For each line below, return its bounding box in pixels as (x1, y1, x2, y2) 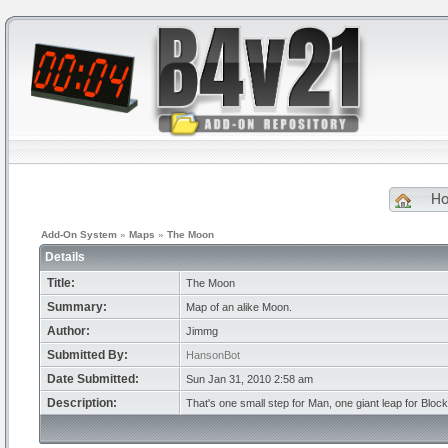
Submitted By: (47, 348, 128, 362)
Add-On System (41, 229, 117, 240)
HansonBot (186, 349, 240, 361)
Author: (47, 324, 90, 338)
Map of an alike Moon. (186, 301, 292, 313)
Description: (47, 396, 117, 410)
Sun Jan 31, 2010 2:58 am (186, 373, 313, 385)
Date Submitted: (47, 372, 139, 386)
